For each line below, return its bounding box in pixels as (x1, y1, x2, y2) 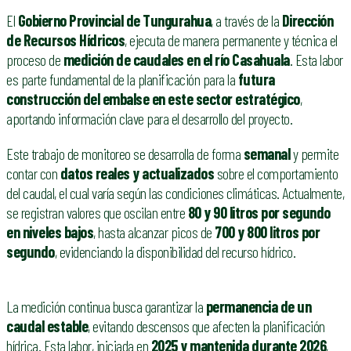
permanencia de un (205, 297, 311, 317)
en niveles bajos (6, 223, 93, 242)
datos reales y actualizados (60, 164, 214, 183)
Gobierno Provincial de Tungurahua (17, 11, 211, 31)
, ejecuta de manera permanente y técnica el (125, 31, 338, 50)
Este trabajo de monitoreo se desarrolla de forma (6, 144, 244, 164)
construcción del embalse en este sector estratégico (6, 89, 300, 109)
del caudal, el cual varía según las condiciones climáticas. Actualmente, (6, 183, 344, 203)
